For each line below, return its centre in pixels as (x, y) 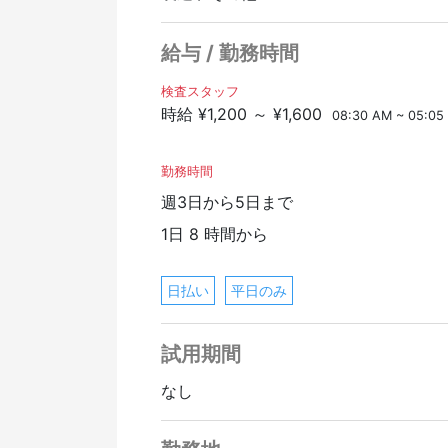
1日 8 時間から (215, 233)
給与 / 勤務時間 (230, 52)
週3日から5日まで (227, 201)
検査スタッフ (200, 91)
